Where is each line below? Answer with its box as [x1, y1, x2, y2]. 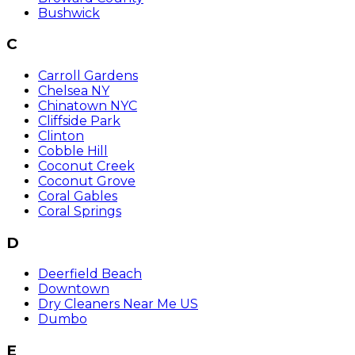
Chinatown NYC [38, 98, 137, 113]
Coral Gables [38, 189, 117, 204]
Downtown [38, 281, 109, 297]
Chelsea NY [38, 83, 109, 98]
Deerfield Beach [38, 266, 142, 282]
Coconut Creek [38, 158, 135, 174]
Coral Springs [38, 204, 121, 219]
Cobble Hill [38, 143, 108, 158]
